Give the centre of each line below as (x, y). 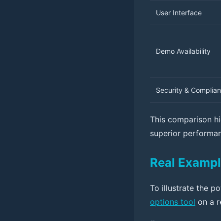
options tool (173, 202)
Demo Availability (183, 51)
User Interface (179, 13)
